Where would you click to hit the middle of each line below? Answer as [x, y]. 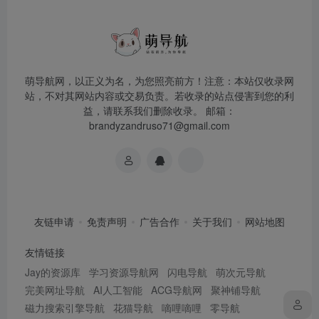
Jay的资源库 [53, 272]
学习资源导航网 [124, 272]
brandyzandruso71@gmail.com [159, 125]
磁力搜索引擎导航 [65, 308]
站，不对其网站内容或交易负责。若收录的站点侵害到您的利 [159, 95]
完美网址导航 [55, 290]
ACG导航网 [177, 290]
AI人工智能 [118, 290]
